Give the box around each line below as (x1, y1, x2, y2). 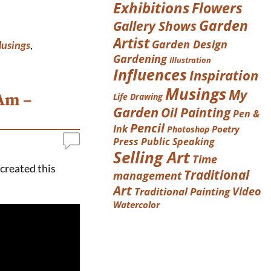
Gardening (113, 51, 168, 67)
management (113, 168, 182, 183)
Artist (113, 33, 150, 53)
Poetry (212, 123, 240, 136)
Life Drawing (113, 91, 163, 103)
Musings (165, 83, 227, 105)
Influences (113, 65, 188, 85)
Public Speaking (141, 135, 215, 149)
